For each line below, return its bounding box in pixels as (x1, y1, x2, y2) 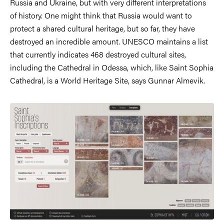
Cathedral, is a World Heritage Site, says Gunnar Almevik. (10, 74, 205, 86)
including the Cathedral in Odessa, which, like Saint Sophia (10, 61, 213, 73)
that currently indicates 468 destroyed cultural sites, (10, 48, 186, 60)
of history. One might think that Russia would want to (10, 9, 192, 21)
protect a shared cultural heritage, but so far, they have (10, 22, 195, 34)
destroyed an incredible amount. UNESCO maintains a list (10, 35, 208, 47)
